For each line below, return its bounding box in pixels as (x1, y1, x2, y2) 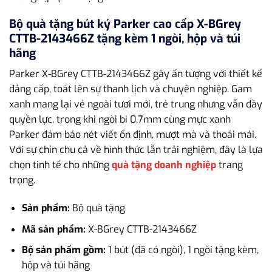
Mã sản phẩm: (21, 222, 86, 236)
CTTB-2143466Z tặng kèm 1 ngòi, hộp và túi (9, 30, 240, 46)
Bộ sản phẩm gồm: (21, 243, 106, 257)
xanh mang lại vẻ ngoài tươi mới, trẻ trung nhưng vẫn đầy (9, 98, 262, 111)
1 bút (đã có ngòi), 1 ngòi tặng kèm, (105, 243, 259, 257)
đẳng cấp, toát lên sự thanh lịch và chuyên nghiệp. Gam (9, 83, 252, 96)
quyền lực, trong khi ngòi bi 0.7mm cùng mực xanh (9, 113, 231, 126)
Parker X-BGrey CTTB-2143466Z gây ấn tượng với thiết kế (9, 67, 262, 81)
